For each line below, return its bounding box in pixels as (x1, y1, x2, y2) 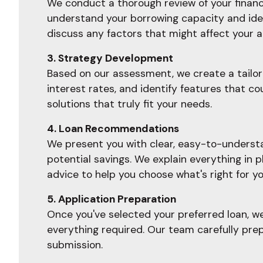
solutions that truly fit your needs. (47, 97, 212, 110)
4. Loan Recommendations (47, 122, 179, 135)
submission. (47, 238, 103, 251)
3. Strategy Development (47, 52, 173, 65)
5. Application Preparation (47, 193, 176, 205)
